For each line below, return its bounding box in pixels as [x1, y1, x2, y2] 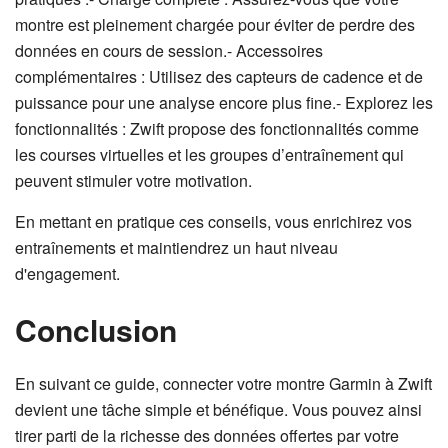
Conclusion [15, 308, 177, 351]
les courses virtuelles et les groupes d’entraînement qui [15, 143, 404, 166]
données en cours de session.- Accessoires [15, 39, 323, 62]
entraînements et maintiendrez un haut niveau [15, 236, 338, 259]
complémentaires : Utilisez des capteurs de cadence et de [15, 65, 423, 88]
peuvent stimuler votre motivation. [15, 169, 252, 192]
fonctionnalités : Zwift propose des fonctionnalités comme [15, 117, 419, 140]
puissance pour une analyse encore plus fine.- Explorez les [15, 91, 433, 114]
